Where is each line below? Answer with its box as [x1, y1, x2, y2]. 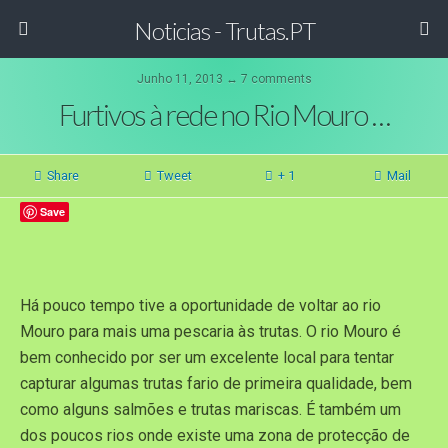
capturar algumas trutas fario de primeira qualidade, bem [20, 374, 412, 393]
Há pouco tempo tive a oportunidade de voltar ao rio [20, 296, 381, 315]
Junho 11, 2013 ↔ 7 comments [136, 72, 312, 86]
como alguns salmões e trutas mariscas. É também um [20, 400, 401, 419]
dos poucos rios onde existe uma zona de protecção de [20, 426, 410, 445]
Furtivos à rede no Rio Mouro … [59, 98, 389, 132]
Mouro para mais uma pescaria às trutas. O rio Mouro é [20, 322, 401, 341]
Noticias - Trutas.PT [133, 16, 315, 45]
